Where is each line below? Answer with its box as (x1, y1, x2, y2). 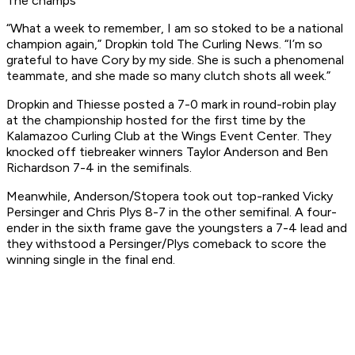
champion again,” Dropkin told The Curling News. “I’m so (6, 36, 323, 52)
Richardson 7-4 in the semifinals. (6, 160, 192, 176)
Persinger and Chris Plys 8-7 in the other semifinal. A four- (6, 204, 337, 220)
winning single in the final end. (6, 252, 175, 268)
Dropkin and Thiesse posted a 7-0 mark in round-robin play (6, 97, 336, 113)
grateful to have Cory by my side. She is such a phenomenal (6, 52, 344, 68)
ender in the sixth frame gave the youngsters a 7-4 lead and (6, 220, 347, 236)
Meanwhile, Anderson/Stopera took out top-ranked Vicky (6, 189, 333, 204)
